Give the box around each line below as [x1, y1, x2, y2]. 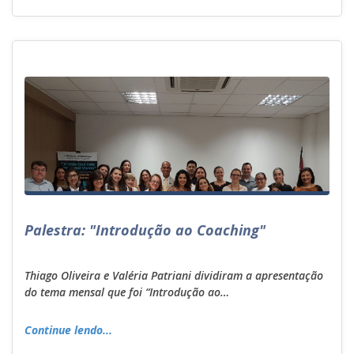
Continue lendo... [24, 322, 112, 337]
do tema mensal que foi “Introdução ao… [24, 284, 229, 299]
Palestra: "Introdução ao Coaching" [24, 220, 265, 239]
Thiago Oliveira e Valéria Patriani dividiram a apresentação [24, 268, 323, 283]
